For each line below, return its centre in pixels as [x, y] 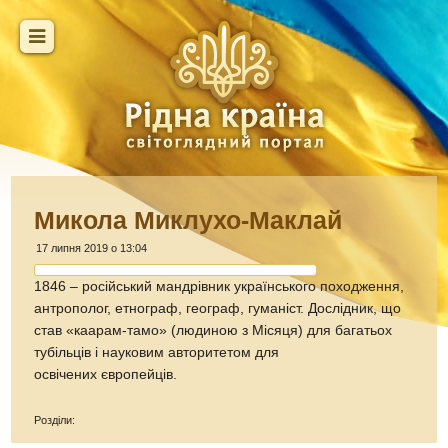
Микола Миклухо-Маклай [188, 220]
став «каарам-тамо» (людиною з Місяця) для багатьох [213, 330]
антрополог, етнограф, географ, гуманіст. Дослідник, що [218, 308]
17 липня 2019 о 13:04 [92, 248]
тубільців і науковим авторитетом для [157, 352]
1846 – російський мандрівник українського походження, [219, 286]
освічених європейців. [106, 374]
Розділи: [55, 419]
